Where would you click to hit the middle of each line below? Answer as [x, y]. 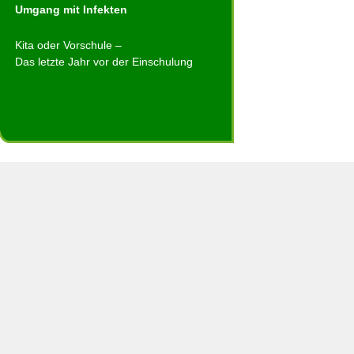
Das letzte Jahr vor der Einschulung [104, 62]
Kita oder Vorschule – [68, 45]
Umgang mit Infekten [71, 9]
